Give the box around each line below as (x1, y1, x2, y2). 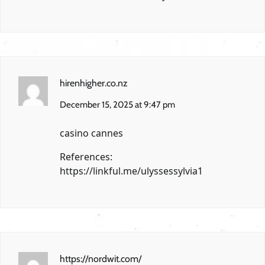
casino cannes (60, 127, 123, 140)
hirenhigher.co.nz (60, 77, 128, 89)
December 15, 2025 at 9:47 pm (60, 99, 175, 111)
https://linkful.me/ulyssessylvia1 (60, 164, 203, 178)
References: (60, 150, 112, 164)
